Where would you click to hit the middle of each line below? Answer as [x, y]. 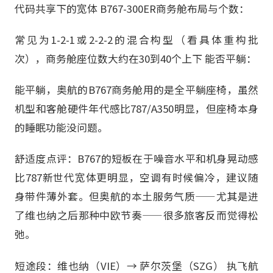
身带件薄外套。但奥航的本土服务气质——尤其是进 [136, 197]
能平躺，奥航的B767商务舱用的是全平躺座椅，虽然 [136, 90]
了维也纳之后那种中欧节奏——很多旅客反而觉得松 [136, 215]
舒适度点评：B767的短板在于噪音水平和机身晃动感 [136, 159]
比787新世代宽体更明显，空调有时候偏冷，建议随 [136, 178]
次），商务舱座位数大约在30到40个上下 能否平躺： [136, 59]
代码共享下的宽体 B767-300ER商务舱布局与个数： [132, 9]
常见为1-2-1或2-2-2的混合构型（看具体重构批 [136, 40]
